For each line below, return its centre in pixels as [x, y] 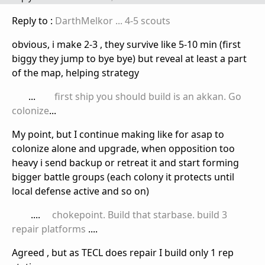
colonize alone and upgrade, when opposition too [123, 149]
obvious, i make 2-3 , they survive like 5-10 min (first [126, 45]
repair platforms [49, 229]
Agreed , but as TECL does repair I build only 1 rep [123, 253]
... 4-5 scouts [142, 21]
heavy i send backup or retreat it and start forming [125, 163]
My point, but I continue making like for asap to [118, 135]
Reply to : [33, 21]
